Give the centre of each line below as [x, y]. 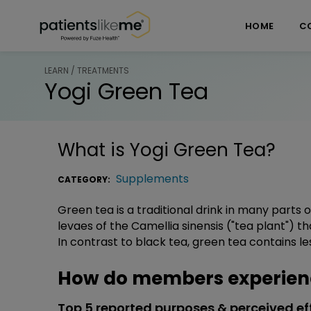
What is [94, 150]
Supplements [152, 178]
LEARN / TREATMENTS [87, 70]
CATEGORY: [85, 179]
